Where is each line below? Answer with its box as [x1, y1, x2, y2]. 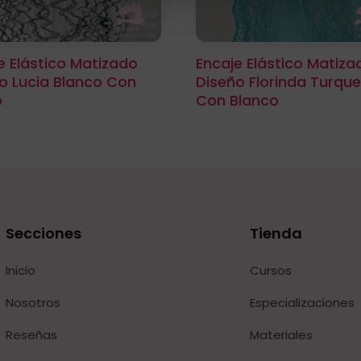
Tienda [249, 223, 302, 244]
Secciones [5, 223, 81, 244]
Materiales [249, 326, 313, 344]
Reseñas [5, 326, 57, 344]
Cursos [249, 262, 292, 280]
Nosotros [5, 294, 60, 312]
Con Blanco [196, 89, 280, 110]
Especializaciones [249, 294, 355, 312]
